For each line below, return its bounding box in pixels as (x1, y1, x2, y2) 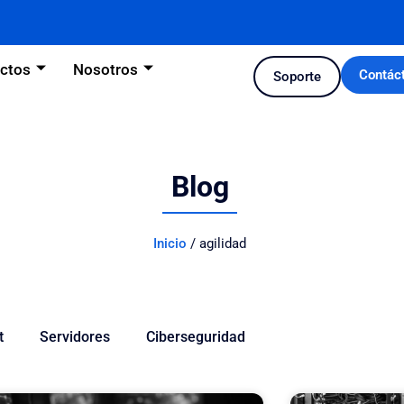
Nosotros (72, 60, 138, 78)
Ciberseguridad (146, 327, 245, 345)
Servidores (40, 327, 110, 345)
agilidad (199, 234, 247, 252)
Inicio (153, 234, 188, 252)
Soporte (272, 69, 321, 85)
